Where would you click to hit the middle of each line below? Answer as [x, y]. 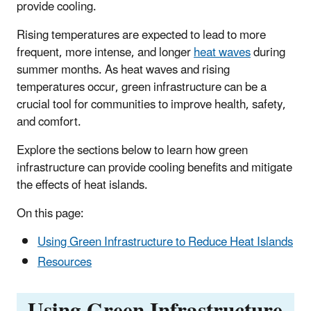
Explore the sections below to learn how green [132, 150]
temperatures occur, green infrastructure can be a [142, 87]
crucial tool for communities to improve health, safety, [151, 104]
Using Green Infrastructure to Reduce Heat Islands [165, 242]
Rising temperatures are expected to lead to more [141, 35]
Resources [65, 262]
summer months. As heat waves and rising [123, 70]
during [268, 52]
